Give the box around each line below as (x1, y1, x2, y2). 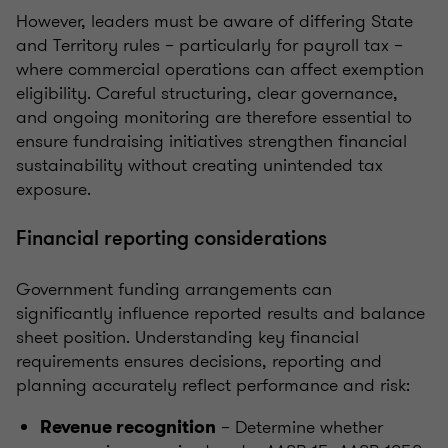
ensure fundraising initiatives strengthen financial (16, 128, 407, 155)
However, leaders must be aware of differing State (16, 8, 413, 35)
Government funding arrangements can (16, 276, 332, 303)
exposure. (16, 176, 91, 203)
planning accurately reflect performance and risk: (16, 372, 410, 399)
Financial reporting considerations (16, 225, 327, 253)
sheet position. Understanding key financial (16, 324, 359, 351)
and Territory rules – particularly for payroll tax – (16, 32, 403, 59)
